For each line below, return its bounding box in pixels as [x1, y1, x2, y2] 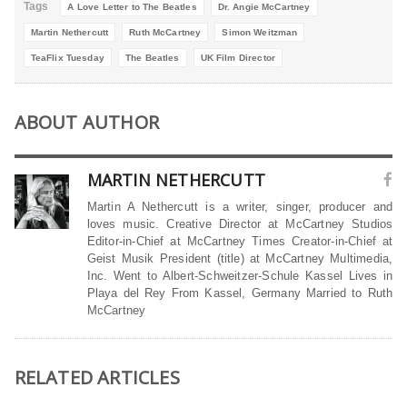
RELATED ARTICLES [14, 365, 180, 391]
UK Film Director [200, 53, 275, 64]
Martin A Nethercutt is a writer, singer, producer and [86, 200, 393, 214]
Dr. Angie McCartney [217, 2, 311, 13]
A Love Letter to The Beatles [67, 2, 197, 13]
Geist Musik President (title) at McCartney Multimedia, [86, 252, 393, 266]
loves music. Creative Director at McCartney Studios [86, 217, 393, 232]
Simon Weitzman [222, 27, 298, 38]
